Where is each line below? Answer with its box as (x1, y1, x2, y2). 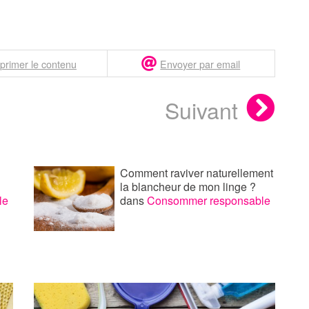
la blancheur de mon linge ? (119, 179, 256, 195)
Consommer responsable (146, 192, 270, 209)
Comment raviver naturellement (119, 165, 273, 181)
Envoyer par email (160, 56, 241, 71)
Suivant (164, 94, 238, 126)
